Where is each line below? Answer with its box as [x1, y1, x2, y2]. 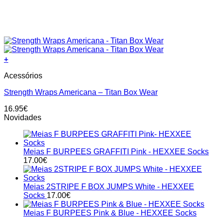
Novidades [4, 113, 41, 122]
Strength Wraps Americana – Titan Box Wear [4, 88, 158, 97]
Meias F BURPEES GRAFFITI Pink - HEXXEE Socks [23, 147, 209, 156]
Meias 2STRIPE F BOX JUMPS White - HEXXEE [23, 182, 194, 191]
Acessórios [4, 72, 42, 80]
